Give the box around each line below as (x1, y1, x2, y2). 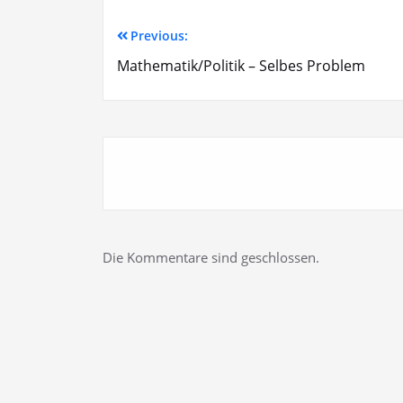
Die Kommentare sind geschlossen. (103, 248, 319, 266)
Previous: (130, 27, 188, 44)
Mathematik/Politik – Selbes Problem (117, 56, 365, 76)
